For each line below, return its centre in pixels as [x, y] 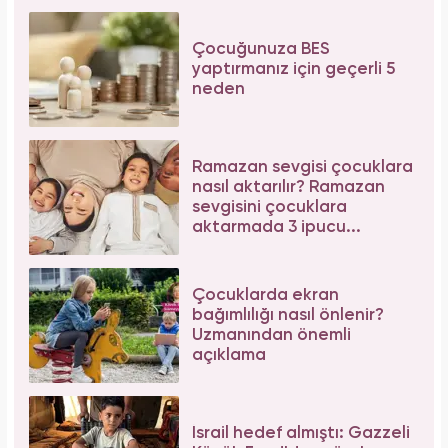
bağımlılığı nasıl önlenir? [288, 315]
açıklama [229, 355]
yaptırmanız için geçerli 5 [293, 69]
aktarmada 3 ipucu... [276, 227]
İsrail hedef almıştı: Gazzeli [301, 433]
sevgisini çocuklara [269, 207]
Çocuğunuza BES [261, 49]
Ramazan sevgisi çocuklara [302, 167]
